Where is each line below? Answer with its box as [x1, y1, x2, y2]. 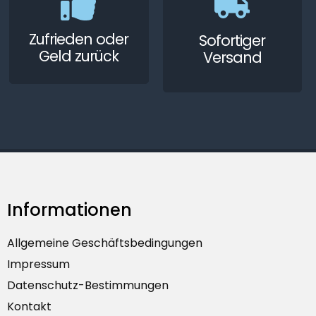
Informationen [6, 197, 132, 221]
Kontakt [6, 298, 51, 315]
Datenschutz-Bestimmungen [6, 276, 169, 293]
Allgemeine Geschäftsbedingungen [6, 234, 202, 251]
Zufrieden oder [28, 29, 128, 50]
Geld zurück [38, 46, 119, 67]
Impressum [6, 255, 70, 272]
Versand [202, 47, 262, 68]
